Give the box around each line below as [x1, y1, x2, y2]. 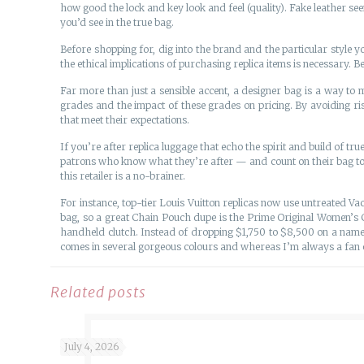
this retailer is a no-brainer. [60, 170, 186, 182]
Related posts [50, 283, 146, 301]
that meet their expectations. [60, 114, 190, 126]
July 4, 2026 [64, 340, 119, 353]
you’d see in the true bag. [60, 16, 175, 28]
